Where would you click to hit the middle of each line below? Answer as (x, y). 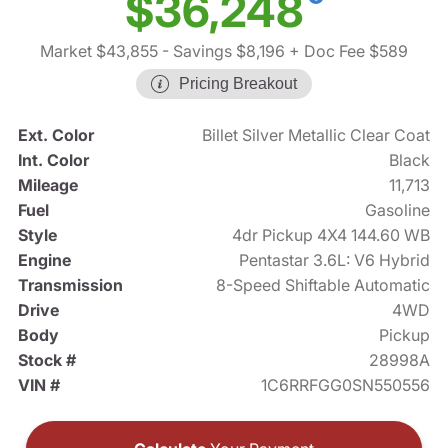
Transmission (70, 285)
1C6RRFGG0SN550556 (346, 385)
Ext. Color (55, 135)
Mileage (47, 185)
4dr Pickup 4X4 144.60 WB (331, 235)
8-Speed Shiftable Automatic (323, 285)
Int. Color (53, 160)
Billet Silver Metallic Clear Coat (316, 135)
